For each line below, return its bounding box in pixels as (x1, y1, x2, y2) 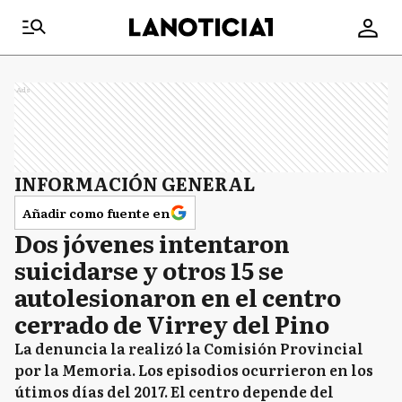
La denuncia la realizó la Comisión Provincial (14, 337, 363, 359)
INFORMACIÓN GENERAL (14, 170, 255, 197)
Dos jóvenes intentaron (14, 225, 290, 260)
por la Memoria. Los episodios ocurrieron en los (14, 359, 373, 380)
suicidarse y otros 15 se (14, 252, 284, 287)
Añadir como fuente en (22, 204, 170, 222)
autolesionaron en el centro (14, 279, 341, 314)
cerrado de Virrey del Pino (14, 306, 329, 341)
